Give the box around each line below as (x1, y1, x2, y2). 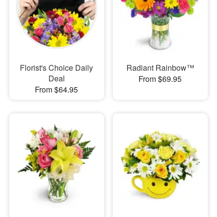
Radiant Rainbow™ (126, 62, 194, 74)
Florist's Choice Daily (20, 62, 93, 74)
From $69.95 (139, 73, 182, 85)
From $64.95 (35, 84, 78, 95)
